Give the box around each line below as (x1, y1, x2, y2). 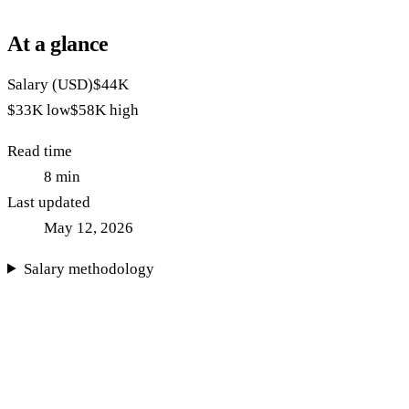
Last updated (7, 193, 90, 211)
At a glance (7, 31, 110, 56)
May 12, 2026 (44, 218, 133, 236)
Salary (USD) (7, 75, 93, 93)
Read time (7, 142, 72, 160)
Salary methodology (24, 259, 155, 278)
